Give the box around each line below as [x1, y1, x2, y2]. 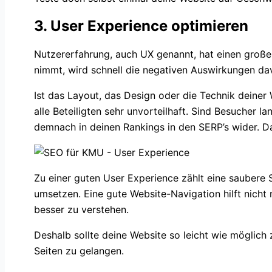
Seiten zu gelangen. [34, 245, 124, 257]
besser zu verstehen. [34, 203, 129, 216]
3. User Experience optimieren [34, 17, 248, 35]
